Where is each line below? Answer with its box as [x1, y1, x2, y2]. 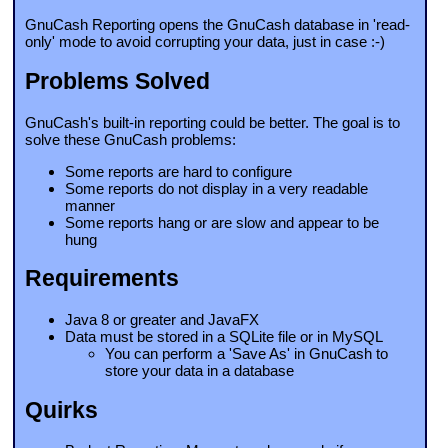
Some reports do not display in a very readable [65, 179, 368, 197]
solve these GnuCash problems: [25, 130, 236, 148]
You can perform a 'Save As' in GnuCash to [105, 345, 388, 363]
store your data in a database [105, 362, 294, 380]
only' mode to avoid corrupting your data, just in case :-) [25, 33, 385, 51]
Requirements [25, 266, 179, 292]
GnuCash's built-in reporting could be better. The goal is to [25, 113, 400, 131]
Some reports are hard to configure [65, 162, 292, 180]
